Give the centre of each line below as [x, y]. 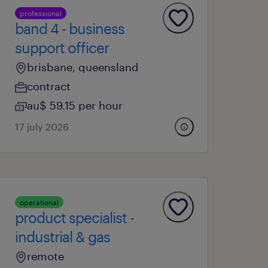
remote [46, 256]
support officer [62, 48]
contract [49, 86]
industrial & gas [63, 237]
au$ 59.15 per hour [75, 105]
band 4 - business [70, 28]
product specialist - [75, 217]
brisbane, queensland [83, 67]
